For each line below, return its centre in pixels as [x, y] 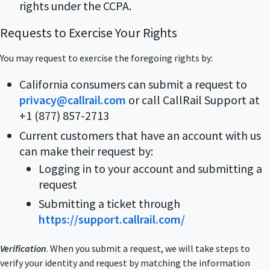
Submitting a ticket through [109, 204]
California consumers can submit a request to [133, 84]
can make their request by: [86, 151]
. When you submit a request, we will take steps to [148, 248]
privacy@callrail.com [73, 100]
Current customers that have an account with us [140, 135]
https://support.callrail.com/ [112, 219]
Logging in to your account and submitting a [150, 168]
